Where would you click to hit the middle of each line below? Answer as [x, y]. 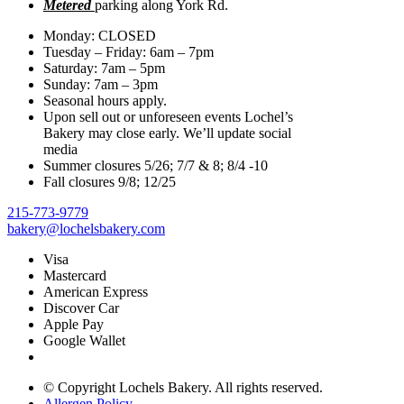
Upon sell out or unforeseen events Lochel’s [168, 116]
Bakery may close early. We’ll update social [167, 133]
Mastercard [75, 275]
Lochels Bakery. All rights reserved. [221, 387]
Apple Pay [73, 324]
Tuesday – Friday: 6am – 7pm [129, 51]
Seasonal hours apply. [105, 100]
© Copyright [81, 387]
